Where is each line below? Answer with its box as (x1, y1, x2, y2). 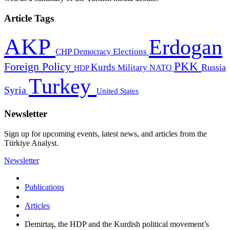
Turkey (29, 74, 97, 99)
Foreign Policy (4, 61, 74, 73)
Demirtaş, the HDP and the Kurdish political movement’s (25, 219, 209, 228)
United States (97, 86, 139, 95)
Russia (201, 62, 226, 73)
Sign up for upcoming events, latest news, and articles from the (4, 129, 207, 138)
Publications (25, 182, 64, 191)
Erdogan (149, 35, 222, 60)
